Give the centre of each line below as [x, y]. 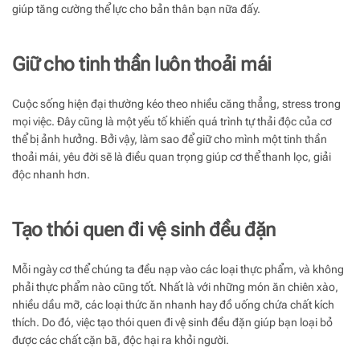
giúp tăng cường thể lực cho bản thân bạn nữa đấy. [136, 9]
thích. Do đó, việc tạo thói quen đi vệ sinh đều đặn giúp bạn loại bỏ [172, 323]
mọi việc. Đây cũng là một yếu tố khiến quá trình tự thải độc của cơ [172, 122]
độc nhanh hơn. [51, 175]
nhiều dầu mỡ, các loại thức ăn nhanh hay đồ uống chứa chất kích [173, 305]
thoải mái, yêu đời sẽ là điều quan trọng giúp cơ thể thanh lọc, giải [172, 157]
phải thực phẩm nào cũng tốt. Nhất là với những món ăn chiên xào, [175, 287]
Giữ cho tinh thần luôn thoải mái [142, 65]
